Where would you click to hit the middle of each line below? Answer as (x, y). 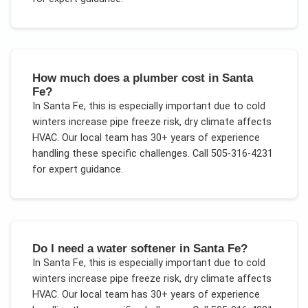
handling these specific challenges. (111, 153)
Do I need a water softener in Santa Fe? (140, 248)
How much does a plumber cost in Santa (142, 77)
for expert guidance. (77, 169)
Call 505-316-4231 (231, 153)
